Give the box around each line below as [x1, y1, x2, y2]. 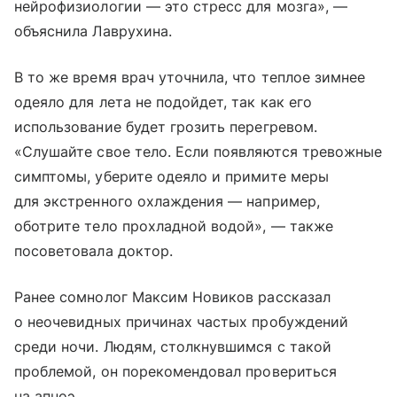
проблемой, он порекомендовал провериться [14, 362, 337, 380]
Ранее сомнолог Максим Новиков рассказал [14, 287, 331, 306]
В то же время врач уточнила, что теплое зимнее [14, 67, 366, 86]
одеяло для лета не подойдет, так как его [14, 92, 312, 111]
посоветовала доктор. [14, 241, 173, 260]
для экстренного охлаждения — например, [14, 191, 320, 210]
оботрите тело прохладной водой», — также [14, 216, 333, 235]
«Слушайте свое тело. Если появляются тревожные [14, 142, 383, 160]
